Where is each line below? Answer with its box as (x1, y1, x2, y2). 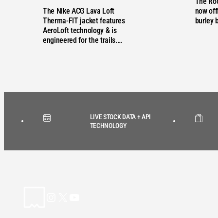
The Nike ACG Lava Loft (43, 6, 114, 16)
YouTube (68, 190, 108, 204)
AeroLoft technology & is (43, 25, 117, 35)
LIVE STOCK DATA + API (90, 112, 151, 121)
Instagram (45, 190, 91, 204)
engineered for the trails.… (43, 35, 122, 45)
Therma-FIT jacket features (43, 16, 125, 25)
